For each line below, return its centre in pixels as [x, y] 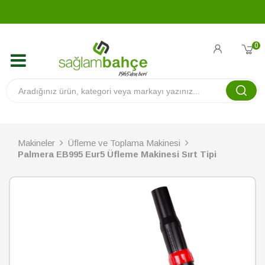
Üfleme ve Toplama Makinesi [124, 143]
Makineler [36, 143]
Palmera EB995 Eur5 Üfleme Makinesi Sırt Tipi [117, 154]
